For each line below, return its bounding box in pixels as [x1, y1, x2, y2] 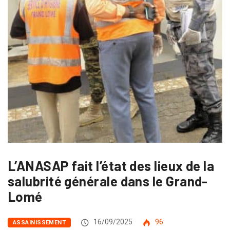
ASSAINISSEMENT [13, 219, 66, 226]
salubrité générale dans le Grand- [8, 173, 208, 189]
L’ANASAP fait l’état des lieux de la [8, 158, 215, 174]
